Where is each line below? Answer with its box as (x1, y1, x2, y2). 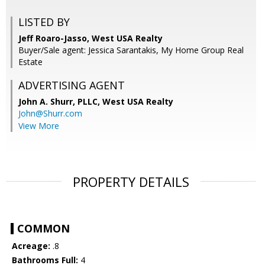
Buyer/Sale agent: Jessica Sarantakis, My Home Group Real (18, 44, 244, 56)
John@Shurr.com (18, 108, 82, 119)
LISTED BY (18, 15, 70, 30)
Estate (18, 56, 43, 68)
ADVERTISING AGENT (18, 78, 125, 93)
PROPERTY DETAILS (73, 173, 189, 191)
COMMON (17, 221, 70, 236)
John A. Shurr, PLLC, (18, 96, 102, 108)
